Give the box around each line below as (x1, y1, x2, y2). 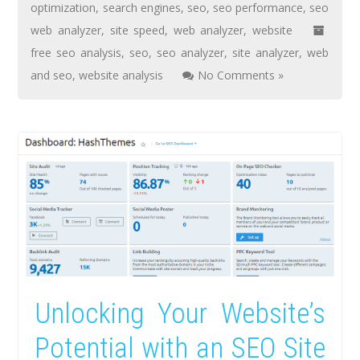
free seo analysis (31, 44, 122, 60)
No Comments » (198, 67, 284, 83)
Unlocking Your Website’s (35, 297, 325, 331)
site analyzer (232, 44, 300, 60)
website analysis (79, 67, 164, 83)
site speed (109, 22, 166, 38)
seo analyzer (157, 44, 225, 60)
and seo (31, 67, 73, 83)
